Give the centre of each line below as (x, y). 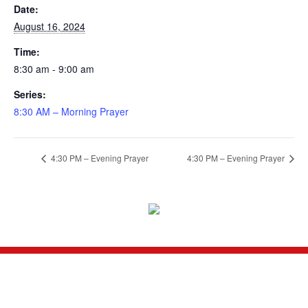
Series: (30, 94)
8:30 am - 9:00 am (54, 68)
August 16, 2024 (49, 26)
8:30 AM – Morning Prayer (71, 111)
